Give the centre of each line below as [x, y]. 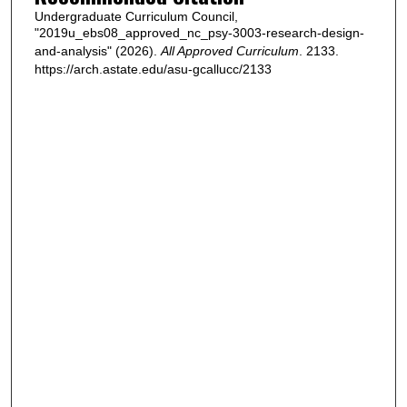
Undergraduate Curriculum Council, [136, 16]
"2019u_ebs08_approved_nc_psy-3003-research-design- [199, 32]
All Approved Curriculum [229, 50]
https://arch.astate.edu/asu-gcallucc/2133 [153, 69]
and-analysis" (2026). [97, 50]
